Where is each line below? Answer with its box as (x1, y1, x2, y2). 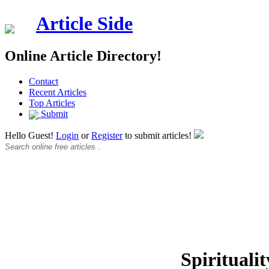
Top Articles (29, 97, 75, 108)
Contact (29, 76, 58, 86)
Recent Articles (29, 86, 86, 97)
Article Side (36, 13, 133, 35)
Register (91, 130, 122, 141)
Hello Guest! (5, 130, 56, 141)
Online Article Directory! (5, 47, 162, 64)
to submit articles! (122, 130, 194, 141)
